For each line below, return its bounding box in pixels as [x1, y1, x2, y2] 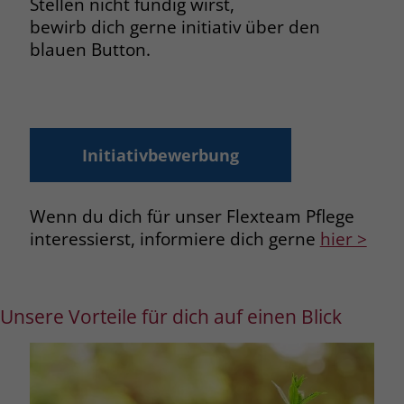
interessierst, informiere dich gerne [29, 226, 320, 250]
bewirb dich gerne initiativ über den [29, 14, 320, 38]
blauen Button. [29, 37, 151, 60]
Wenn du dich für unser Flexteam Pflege [29, 204, 354, 227]
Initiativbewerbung [81, 143, 239, 166]
